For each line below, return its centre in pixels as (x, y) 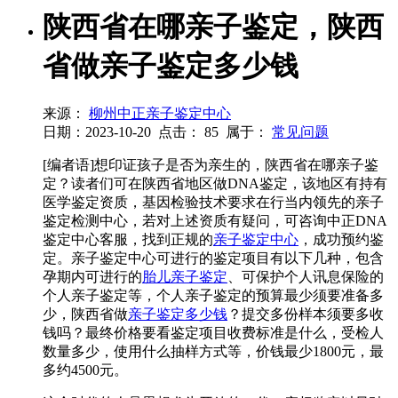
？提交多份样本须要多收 (306, 314)
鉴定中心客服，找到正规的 (128, 240)
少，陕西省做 (85, 314)
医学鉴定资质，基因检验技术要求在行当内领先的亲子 (213, 203)
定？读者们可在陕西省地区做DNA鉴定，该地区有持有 (215, 184)
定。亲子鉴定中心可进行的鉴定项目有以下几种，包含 (213, 259)
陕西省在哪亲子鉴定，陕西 (213, 26)
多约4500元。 (85, 370)
